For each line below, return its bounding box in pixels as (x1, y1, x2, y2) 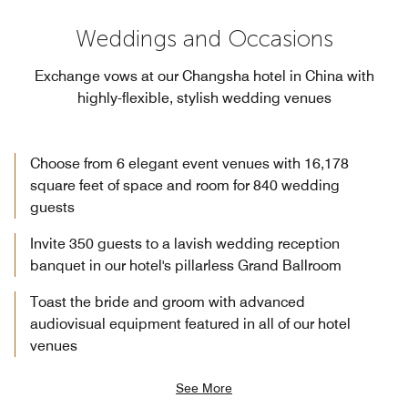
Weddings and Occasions (75, 24, 333, 53)
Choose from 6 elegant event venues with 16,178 (30, 154, 349, 172)
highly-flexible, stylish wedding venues (76, 88, 331, 107)
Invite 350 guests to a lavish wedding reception (30, 234, 340, 252)
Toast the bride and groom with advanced (30, 292, 305, 311)
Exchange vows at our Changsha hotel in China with (34, 66, 374, 85)
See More (176, 380, 232, 395)
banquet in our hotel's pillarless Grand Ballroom (30, 256, 342, 274)
